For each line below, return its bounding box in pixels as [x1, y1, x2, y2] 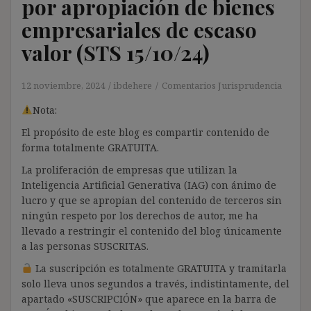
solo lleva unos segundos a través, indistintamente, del [22, 276, 289, 290]
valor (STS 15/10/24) [22, 38, 210, 67]
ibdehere [113, 78, 152, 92]
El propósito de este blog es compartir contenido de [22, 125, 269, 139]
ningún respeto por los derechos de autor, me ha [22, 208, 258, 222]
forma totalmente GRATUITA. [22, 140, 159, 154]
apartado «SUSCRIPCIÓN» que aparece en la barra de [22, 292, 276, 305]
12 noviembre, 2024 [22, 78, 105, 92]
